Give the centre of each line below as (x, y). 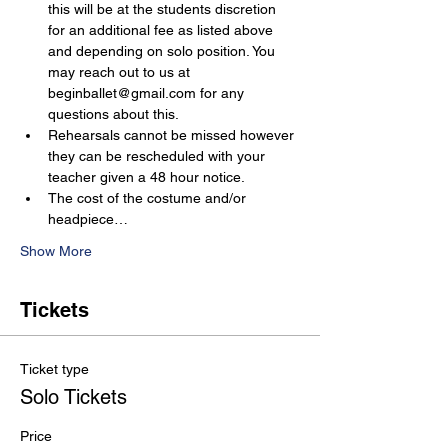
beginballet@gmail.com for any (148, 93)
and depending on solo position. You (163, 51)
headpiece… (88, 219)
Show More (56, 251)
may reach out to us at (121, 72)
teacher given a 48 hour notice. (146, 177)
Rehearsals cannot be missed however (173, 135)
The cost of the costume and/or (149, 198)
